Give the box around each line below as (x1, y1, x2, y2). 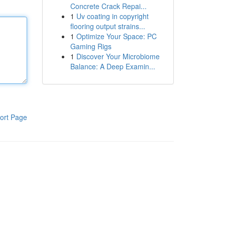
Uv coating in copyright (76, 11, 149, 21)
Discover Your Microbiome (76, 51, 160, 61)
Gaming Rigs (70, 41, 111, 51)
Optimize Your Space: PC (76, 31, 157, 41)
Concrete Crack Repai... (70, 1, 147, 11)
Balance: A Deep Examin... (70, 61, 155, 71)
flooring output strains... (70, 21, 145, 31)
